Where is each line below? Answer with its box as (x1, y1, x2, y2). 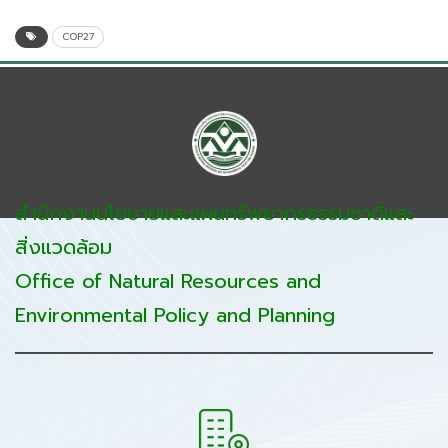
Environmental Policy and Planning (15, 300, 335, 331)
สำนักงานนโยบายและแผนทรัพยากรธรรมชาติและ (15, 198, 414, 229)
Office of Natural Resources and (15, 266, 321, 297)
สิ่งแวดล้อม (15, 232, 112, 263)
